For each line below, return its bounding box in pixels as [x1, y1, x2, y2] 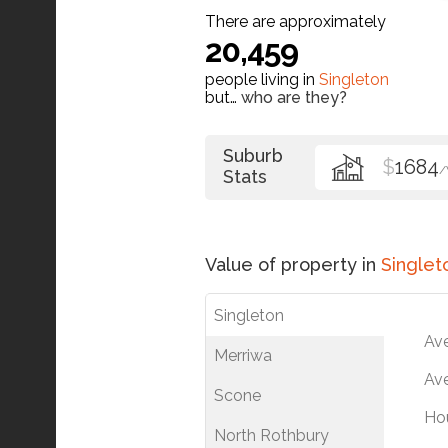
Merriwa [214, 345, 272, 365]
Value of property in [205, 253, 381, 275]
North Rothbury [214, 425, 329, 445]
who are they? [241, 87, 347, 107]
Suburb [223, 144, 283, 166]
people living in [205, 69, 319, 89]
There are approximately [205, 11, 386, 31]
